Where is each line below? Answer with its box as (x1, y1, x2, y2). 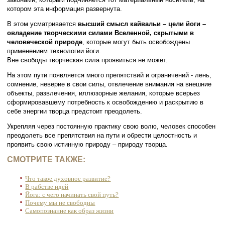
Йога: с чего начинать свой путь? (25, 190, 119, 198)
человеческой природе (7, 38, 83, 46)
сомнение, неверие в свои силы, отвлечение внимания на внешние (7, 80, 212, 88)
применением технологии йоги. (7, 47, 101, 55)
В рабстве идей (25, 182, 69, 190)
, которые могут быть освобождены (82, 38, 190, 46)
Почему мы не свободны (25, 198, 95, 206)
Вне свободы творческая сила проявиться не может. (7, 56, 168, 64)
